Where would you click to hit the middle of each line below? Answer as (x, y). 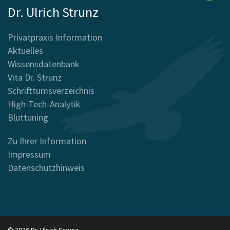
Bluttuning (28, 117)
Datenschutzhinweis (46, 167)
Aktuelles (25, 50)
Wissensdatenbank (44, 64)
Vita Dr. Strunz (35, 77)
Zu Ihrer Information (47, 141)
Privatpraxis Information (55, 37)
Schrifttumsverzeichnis (51, 90)
